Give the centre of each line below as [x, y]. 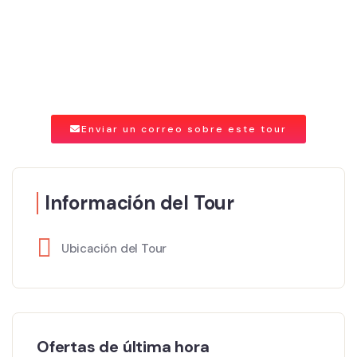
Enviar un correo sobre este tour [184, 129]
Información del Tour [139, 202]
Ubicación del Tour [114, 248]
